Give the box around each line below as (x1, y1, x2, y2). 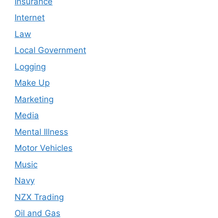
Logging (15, 61, 46, 72)
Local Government (15, 45, 86, 55)
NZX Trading (15, 192, 64, 202)
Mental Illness (15, 127, 68, 137)
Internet (15, 13, 45, 23)
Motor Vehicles (15, 143, 73, 153)
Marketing (15, 94, 54, 104)
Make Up (15, 78, 50, 88)
